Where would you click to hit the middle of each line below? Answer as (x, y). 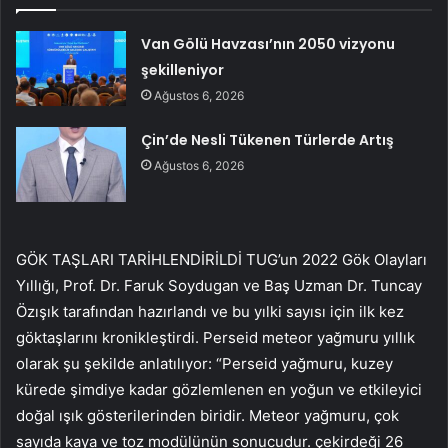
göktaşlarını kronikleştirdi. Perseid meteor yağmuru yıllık (215, 337)
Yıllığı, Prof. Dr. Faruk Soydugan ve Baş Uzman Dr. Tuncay (219, 285)
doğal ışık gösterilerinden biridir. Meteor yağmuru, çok (207, 415)
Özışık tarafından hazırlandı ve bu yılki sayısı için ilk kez (210, 311)
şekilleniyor (183, 69)
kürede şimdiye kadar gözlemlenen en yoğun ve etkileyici (219, 389)
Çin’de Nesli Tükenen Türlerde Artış (268, 139)
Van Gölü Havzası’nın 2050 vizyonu (268, 43)
